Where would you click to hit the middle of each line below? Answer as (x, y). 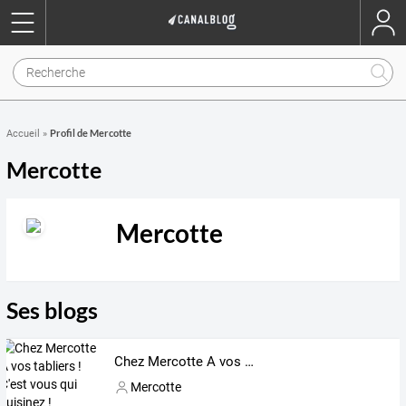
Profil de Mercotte (91, 133)
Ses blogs (52, 309)
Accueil (23, 134)
